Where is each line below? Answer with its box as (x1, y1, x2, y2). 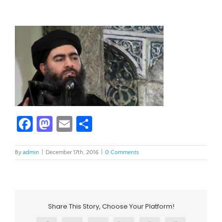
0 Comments (105, 149, 139, 156)
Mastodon (53, 115, 121, 132)
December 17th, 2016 (46, 149, 99, 156)
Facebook (33, 115, 98, 132)
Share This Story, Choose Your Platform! (48, 201, 174, 211)
